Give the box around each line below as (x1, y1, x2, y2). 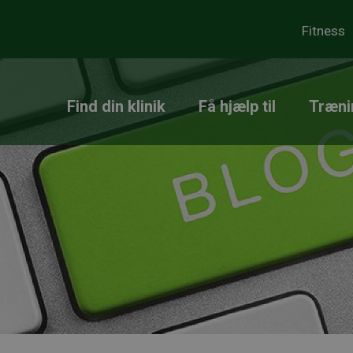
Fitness (302, 23, 345, 39)
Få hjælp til (199, 97, 276, 116)
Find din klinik (67, 97, 165, 116)
